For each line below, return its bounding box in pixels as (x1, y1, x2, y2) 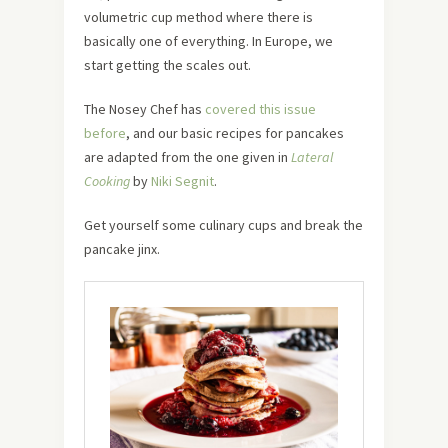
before (84, 123, 126, 142)
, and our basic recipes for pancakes (126, 123, 344, 142)
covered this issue (205, 99, 316, 118)
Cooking (84, 171, 130, 190)
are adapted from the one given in (84, 147, 291, 166)
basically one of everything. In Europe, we (84, 31, 333, 50)
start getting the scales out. (84, 55, 251, 74)
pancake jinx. (84, 239, 160, 258)
